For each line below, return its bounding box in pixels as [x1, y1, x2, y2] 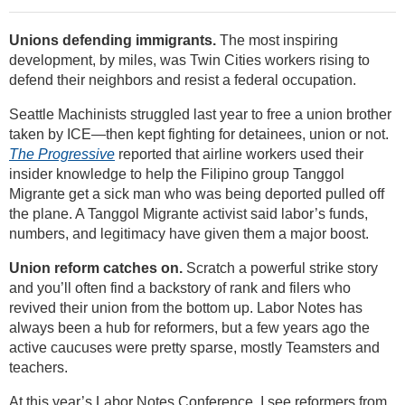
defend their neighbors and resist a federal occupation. [9, 72, 356, 89]
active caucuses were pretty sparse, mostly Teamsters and [9, 340, 380, 356]
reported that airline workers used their [115, 146, 363, 163]
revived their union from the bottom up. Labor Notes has [9, 300, 363, 316]
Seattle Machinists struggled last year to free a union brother [9, 107, 391, 123]
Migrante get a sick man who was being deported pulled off [9, 186, 384, 202]
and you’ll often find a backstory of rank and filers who [9, 280, 351, 297]
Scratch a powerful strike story [183, 260, 378, 277]
